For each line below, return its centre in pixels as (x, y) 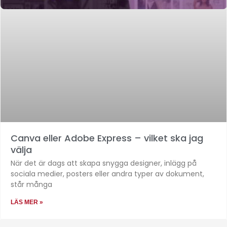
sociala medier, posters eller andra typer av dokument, (107, 174)
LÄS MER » (27, 202)
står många (31, 185)
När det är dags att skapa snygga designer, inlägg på (104, 163)
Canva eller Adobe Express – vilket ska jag (107, 138)
